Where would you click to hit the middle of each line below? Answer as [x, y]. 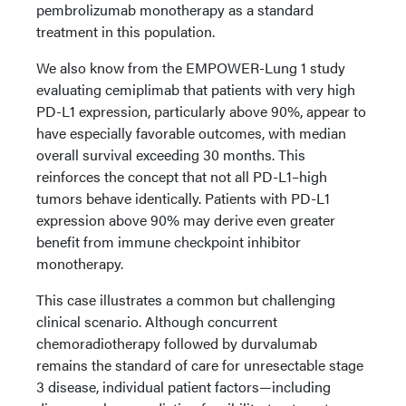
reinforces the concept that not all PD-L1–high [182, 176]
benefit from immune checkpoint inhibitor [169, 242]
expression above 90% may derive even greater [186, 220]
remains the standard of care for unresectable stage [200, 365]
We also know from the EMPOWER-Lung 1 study [191, 68]
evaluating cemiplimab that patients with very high [196, 89]
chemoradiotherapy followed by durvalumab [177, 343]
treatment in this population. [127, 31]
